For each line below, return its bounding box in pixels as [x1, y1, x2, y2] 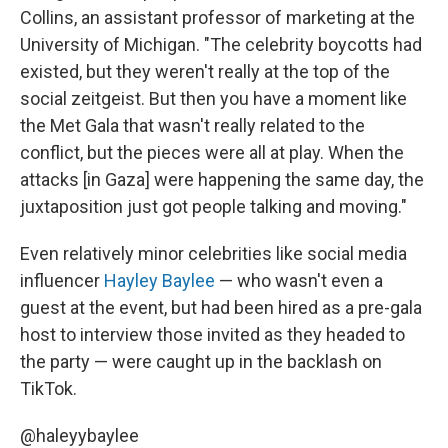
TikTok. [20, 377, 77, 399]
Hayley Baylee [104, 269, 215, 291]
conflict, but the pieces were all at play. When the [20, 141, 404, 163]
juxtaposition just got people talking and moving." [20, 195, 407, 217]
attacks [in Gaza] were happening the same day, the [20, 168, 424, 190]
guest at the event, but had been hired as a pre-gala [20, 296, 422, 318]
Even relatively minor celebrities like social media [20, 242, 407, 264]
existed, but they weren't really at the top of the [20, 60, 390, 82]
